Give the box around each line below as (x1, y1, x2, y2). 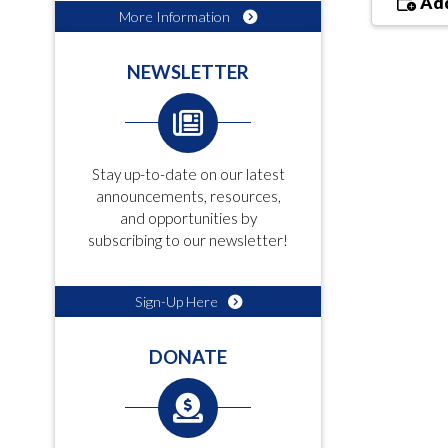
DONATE (149, 346, 227, 368)
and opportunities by (119, 209, 257, 227)
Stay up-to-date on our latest (91, 165, 285, 183)
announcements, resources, (95, 187, 281, 205)
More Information (119, 8, 233, 25)
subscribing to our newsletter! (88, 231, 288, 249)
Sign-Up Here (134, 293, 218, 310)
